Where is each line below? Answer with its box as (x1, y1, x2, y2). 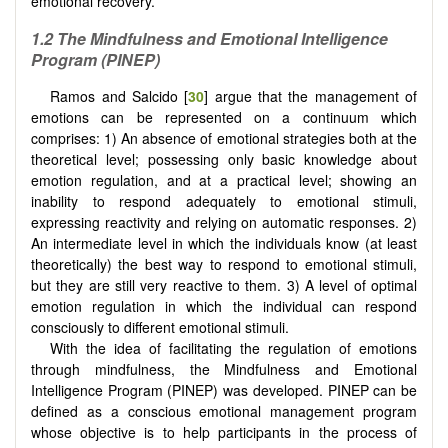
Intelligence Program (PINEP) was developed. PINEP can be (31, 380, 417, 401)
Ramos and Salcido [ (50, 86, 189, 107)
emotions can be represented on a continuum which (31, 107, 417, 128)
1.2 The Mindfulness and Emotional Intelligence (31, 26, 388, 50)
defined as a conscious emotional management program (31, 401, 417, 422)
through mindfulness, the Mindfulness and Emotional (31, 359, 417, 380)
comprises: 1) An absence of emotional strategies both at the (31, 128, 417, 149)
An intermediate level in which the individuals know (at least (31, 233, 417, 254)
